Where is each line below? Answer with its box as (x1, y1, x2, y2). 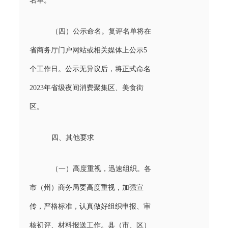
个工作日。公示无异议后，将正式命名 (29, 65, 151, 73)
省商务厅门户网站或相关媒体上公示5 (29, 46, 147, 54)
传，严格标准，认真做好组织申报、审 (29, 202, 151, 210)
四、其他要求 (51, 133, 94, 141)
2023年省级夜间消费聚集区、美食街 (29, 83, 144, 92)
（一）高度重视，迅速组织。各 (51, 164, 151, 173)
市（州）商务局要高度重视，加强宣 (29, 183, 144, 191)
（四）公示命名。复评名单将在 (51, 27, 151, 35)
